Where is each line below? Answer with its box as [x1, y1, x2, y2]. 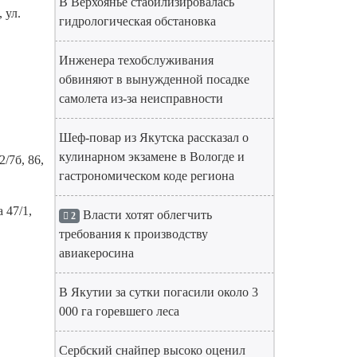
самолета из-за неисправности [59, 92, 223, 105]
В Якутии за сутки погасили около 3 [59, 285, 258, 299]
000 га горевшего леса [59, 304, 179, 318]
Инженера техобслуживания [59, 53, 214, 67]
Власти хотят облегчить [79, 208, 212, 222]
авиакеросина [59, 246, 134, 260]
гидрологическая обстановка [59, 14, 216, 28]
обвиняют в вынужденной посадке [59, 73, 249, 86]
